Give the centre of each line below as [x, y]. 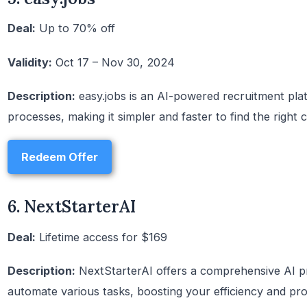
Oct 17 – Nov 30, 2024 [113, 62]
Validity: [30, 62]
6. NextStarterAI [72, 206]
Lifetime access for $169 [101, 237]
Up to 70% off [75, 28]
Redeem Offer [60, 157]
